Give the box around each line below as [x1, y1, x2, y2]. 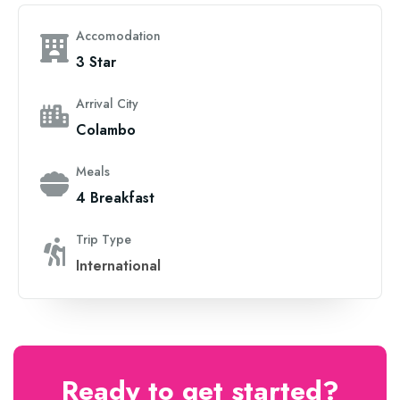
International [76, 255, 161, 277]
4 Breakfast [76, 187, 154, 209]
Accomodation [76, 27, 161, 46]
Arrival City [76, 95, 138, 113]
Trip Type [76, 230, 131, 249]
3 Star [76, 52, 116, 73]
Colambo [76, 120, 136, 141]
